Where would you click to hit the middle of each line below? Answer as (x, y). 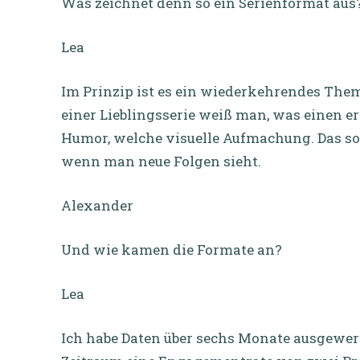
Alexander (97, 205)
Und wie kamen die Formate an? (172, 249)
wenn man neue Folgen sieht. (161, 161)
